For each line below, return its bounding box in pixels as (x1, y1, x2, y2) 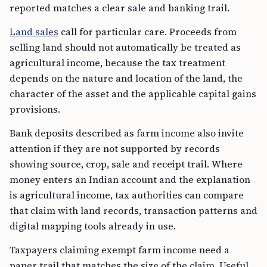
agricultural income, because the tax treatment (10, 56, 225, 70)
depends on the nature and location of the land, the (10, 72, 243, 85)
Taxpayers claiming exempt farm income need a (10, 243, 229, 257)
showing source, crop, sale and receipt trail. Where (10, 157, 243, 171)
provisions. (10, 103, 60, 116)
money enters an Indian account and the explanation (10, 173, 250, 187)
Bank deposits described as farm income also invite (10, 126, 244, 140)
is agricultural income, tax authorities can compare (10, 188, 244, 202)
